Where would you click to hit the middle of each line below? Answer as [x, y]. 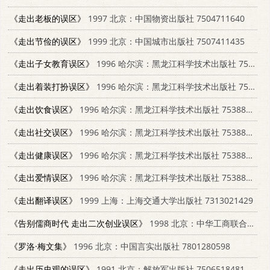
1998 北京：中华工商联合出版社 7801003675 [197, 223]
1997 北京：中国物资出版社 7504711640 [165, 18]
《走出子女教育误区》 [52, 64]
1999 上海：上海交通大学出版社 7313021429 [165, 201]
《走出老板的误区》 [48, 18]
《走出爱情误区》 [43, 178]
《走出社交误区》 [43, 132]
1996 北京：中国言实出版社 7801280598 [151, 246]
